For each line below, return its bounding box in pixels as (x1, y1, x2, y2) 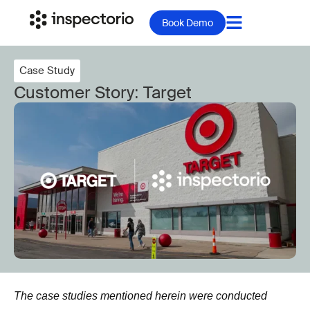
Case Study (19, 64, 75, 77)
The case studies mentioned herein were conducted (14, 290, 267, 302)
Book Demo (161, 17, 213, 29)
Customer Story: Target (14, 82, 192, 103)
